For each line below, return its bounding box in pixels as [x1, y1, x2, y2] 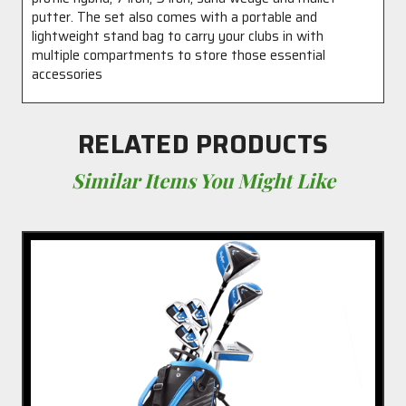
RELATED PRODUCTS [78, 124, 328, 164]
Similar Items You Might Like [71, 167, 335, 194]
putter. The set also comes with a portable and [32, 6, 317, 28]
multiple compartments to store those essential [32, 44, 325, 66]
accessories [32, 63, 102, 85]
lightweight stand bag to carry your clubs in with [32, 25, 324, 47]
